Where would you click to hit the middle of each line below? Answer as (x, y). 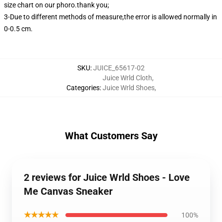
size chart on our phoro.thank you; (56, 5)
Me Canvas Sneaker (68, 191)
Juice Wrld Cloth (127, 78)
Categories (83, 88)
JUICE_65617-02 (119, 68)
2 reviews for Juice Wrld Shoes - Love (107, 177)
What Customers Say (111, 136)
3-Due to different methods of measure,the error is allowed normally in (111, 17)
